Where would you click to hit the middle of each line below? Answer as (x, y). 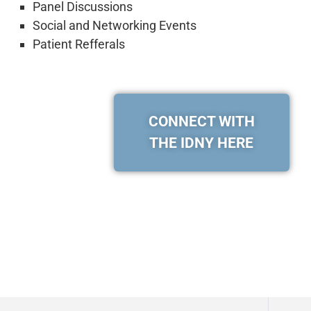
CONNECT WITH (201, 122)
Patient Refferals (79, 44)
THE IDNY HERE (201, 143)
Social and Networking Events (115, 26)
